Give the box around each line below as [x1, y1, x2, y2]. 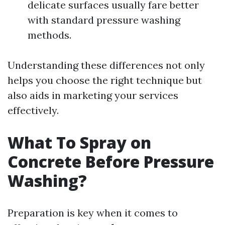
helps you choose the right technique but [8, 74, 202, 86]
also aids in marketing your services [8, 89, 178, 101]
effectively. [8, 104, 59, 117]
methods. [28, 29, 71, 41]
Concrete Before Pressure [8, 151, 214, 172]
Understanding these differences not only [8, 59, 205, 71]
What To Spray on [8, 132, 151, 153]
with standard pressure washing [28, 14, 180, 26]
